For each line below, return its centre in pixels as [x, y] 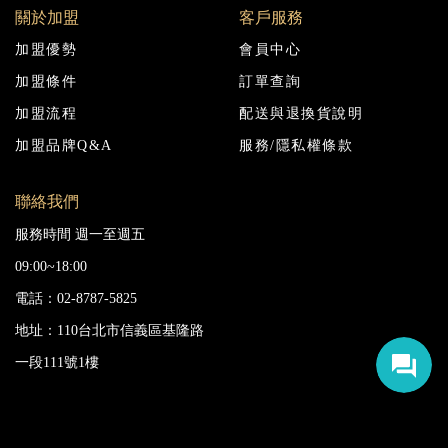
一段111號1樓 [57, 362]
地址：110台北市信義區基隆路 [109, 330]
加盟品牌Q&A [64, 146]
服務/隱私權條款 [296, 146]
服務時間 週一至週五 [80, 234]
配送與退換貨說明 [301, 114]
